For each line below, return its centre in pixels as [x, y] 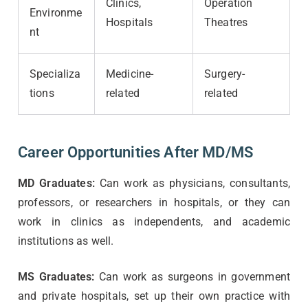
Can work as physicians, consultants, [192, 183]
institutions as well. [66, 241]
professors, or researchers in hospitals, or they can [154, 202]
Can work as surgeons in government [192, 276]
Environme [56, 12]
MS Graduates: [56, 276]
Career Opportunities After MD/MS [136, 152]
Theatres [226, 22]
